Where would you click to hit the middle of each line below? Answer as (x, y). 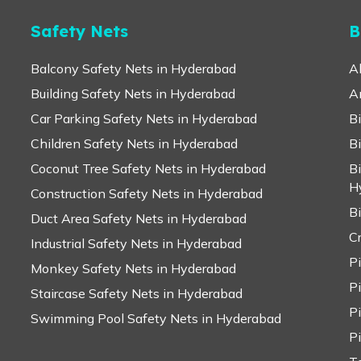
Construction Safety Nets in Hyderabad (146, 193)
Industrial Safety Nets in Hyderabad (136, 243)
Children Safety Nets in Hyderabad (134, 143)
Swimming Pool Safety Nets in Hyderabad (156, 318)
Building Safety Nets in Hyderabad (133, 93)
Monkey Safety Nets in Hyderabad (133, 268)
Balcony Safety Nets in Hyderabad (133, 68)
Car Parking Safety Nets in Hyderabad (143, 118)
